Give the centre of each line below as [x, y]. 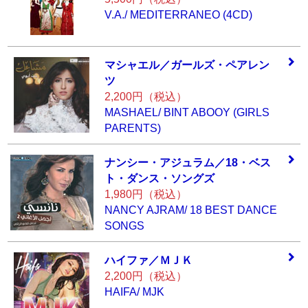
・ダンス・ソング [159, 178]
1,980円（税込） [145, 194]
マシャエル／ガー [148, 65]
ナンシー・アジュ [148, 163]
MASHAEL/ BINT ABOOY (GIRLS [187, 112]
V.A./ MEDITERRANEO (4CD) [178, 15]
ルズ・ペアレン [231, 65]
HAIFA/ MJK [134, 292]
